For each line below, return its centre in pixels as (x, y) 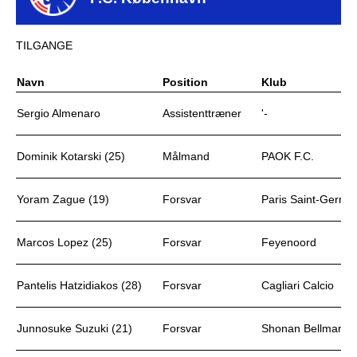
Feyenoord (289, 242)
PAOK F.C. (288, 156)
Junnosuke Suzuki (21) (75, 328)
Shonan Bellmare (305, 328)
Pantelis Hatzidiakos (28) (79, 285)
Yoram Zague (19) (63, 199)
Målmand (186, 156)
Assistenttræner (202, 113)
